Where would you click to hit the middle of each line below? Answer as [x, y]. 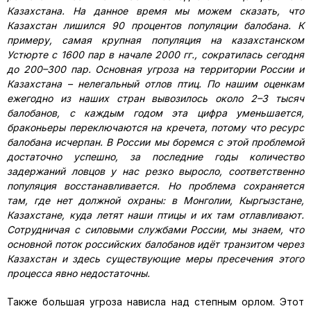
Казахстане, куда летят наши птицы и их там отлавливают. [155, 215]
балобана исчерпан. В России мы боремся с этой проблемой [155, 142]
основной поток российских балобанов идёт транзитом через [155, 244]
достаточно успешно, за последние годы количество [155, 157]
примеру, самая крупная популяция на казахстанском [155, 40]
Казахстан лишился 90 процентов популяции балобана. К [155, 25]
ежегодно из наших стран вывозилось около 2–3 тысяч [155, 98]
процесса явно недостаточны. [78, 273]
